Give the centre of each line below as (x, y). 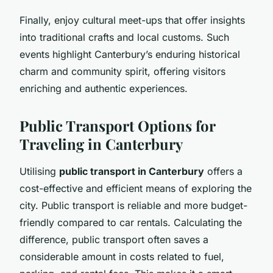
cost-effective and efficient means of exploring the (136, 188)
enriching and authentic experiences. (104, 88)
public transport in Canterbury (132, 171)
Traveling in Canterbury (101, 144)
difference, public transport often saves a (114, 239)
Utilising (39, 171)
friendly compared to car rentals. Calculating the (131, 222)
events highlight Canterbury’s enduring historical (130, 54)
